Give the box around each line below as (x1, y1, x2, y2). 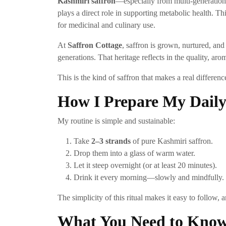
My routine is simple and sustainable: (58, 117, 175, 126)
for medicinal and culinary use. (58, 21, 155, 30)
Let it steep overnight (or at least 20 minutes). (74, 161, 217, 170)
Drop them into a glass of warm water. (74, 149, 195, 158)
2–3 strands (91, 137, 131, 146)
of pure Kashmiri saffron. (131, 137, 213, 146)
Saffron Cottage (68, 41, 122, 50)
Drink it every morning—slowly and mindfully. (74, 173, 224, 182)
